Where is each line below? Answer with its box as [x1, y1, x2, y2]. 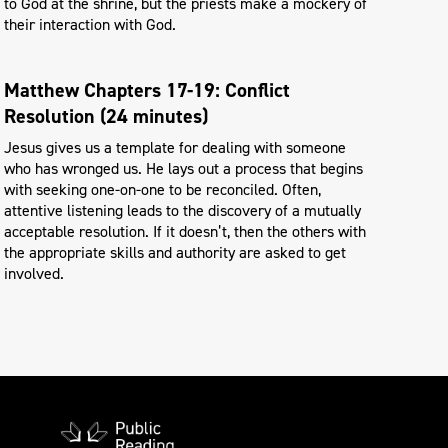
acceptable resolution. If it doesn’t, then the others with [4, 220, 366, 242]
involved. [4, 262, 64, 284]
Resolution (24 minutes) [4, 103, 208, 129]
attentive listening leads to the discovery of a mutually [4, 199, 361, 221]
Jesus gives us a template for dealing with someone [4, 136, 346, 158]
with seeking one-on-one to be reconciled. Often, [4, 178, 321, 200]
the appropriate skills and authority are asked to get [4, 241, 346, 263]
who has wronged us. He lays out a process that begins [4, 157, 363, 179]
